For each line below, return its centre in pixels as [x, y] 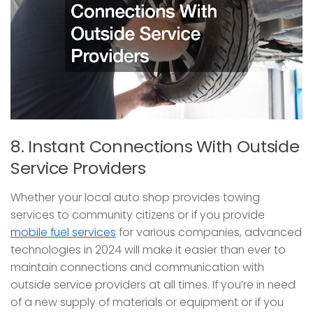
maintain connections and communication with [137, 267]
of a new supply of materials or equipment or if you [147, 302]
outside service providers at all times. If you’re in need [153, 284]
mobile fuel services [63, 232]
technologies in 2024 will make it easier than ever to [148, 249]
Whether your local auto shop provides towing [135, 197]
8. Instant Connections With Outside [155, 146]
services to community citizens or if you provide [138, 214]
